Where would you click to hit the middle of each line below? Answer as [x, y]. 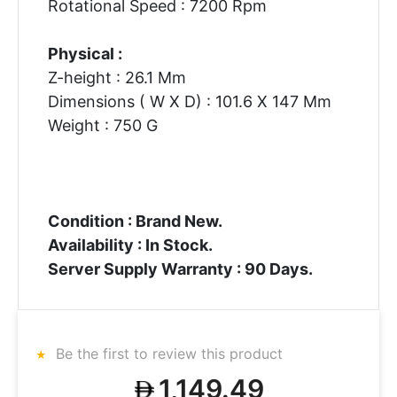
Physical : [85, 53]
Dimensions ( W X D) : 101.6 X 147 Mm [189, 101]
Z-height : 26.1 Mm [117, 77]
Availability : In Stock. [130, 245]
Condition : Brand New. [135, 221]
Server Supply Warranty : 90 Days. [180, 269]
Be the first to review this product [167, 354]
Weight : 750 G [102, 125]
